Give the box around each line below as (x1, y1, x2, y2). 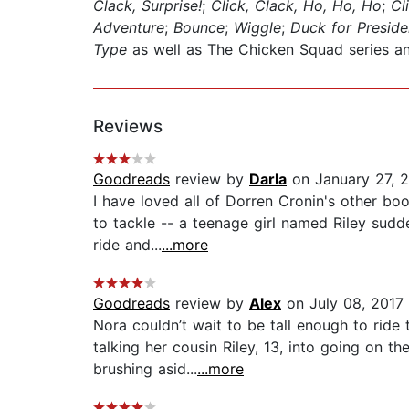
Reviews (93, 116, 163, 138)
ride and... (93, 236, 162, 255)
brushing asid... (93, 360, 197, 379)
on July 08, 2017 (281, 294, 404, 313)
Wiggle (234, 18, 281, 37)
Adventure (93, 18, 164, 37)
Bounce (173, 18, 225, 37)
